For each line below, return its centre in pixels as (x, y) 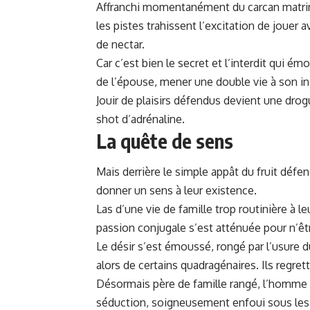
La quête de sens (165, 141)
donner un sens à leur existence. (176, 191)
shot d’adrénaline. (140, 119)
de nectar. (120, 44)
